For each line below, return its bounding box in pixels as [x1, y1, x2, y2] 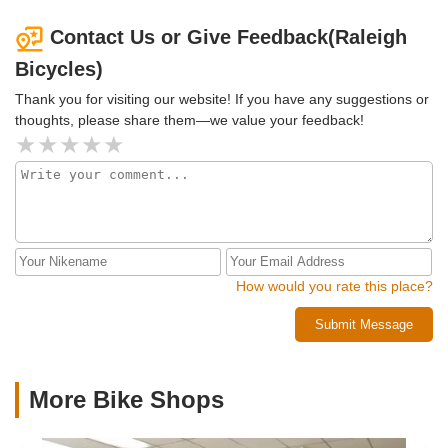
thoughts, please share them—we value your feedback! [15, 111, 364, 128]
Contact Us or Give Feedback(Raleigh [50, 26, 407, 49]
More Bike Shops [29, 385, 224, 413]
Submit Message [315, 316, 413, 332]
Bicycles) [15, 57, 103, 80]
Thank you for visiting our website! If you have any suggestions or [15, 90, 429, 107]
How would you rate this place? [236, 277, 433, 294]
